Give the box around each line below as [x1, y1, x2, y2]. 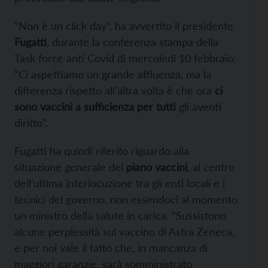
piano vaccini [126, 160, 187, 174]
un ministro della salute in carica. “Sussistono [14, 209, 226, 223]
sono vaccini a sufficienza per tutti [14, 100, 176, 114]
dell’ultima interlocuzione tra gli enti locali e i [14, 176, 225, 190]
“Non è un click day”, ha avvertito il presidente [14, 19, 233, 33]
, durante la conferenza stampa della [47, 35, 218, 49]
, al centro [187, 160, 234, 174]
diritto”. [14, 116, 48, 130]
